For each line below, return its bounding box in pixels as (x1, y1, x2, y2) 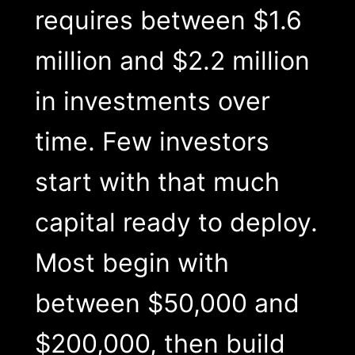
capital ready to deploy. (34, 207, 318, 239)
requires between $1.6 (34, 5, 302, 36)
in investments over (34, 86, 270, 117)
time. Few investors (34, 126, 269, 158)
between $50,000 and (34, 288, 300, 319)
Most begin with (34, 247, 229, 279)
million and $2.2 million (34, 45, 310, 77)
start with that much (34, 166, 280, 198)
